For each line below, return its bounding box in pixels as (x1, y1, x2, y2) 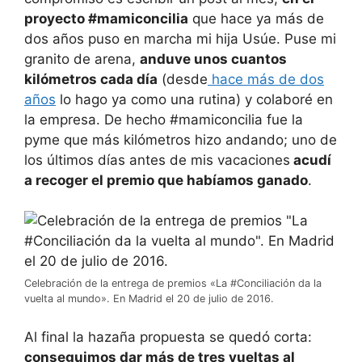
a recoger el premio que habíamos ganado (24, 171, 308, 188)
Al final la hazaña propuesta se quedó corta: (24, 328, 312, 345)
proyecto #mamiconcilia (24, 10, 188, 27)
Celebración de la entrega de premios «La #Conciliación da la (24, 277, 322, 289)
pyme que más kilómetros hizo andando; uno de (24, 131, 337, 148)
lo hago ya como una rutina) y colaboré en (56, 90, 333, 107)
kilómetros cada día (24, 70, 158, 87)
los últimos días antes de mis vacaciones (24, 151, 290, 168)
